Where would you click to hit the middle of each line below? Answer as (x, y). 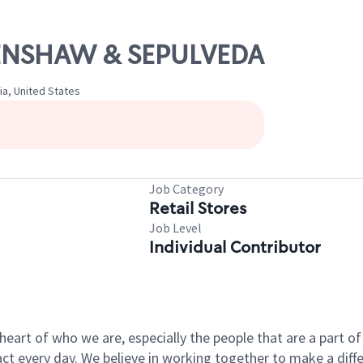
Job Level (175, 228)
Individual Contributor (235, 247)
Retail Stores (198, 208)
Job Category (186, 189)
